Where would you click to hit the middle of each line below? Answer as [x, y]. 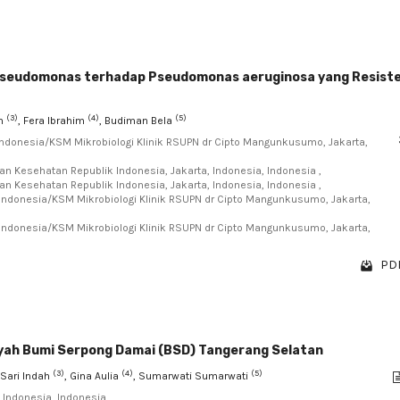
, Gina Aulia [93, 376]
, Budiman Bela [137, 121]
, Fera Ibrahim [53, 121]
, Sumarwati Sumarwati [192, 376]
